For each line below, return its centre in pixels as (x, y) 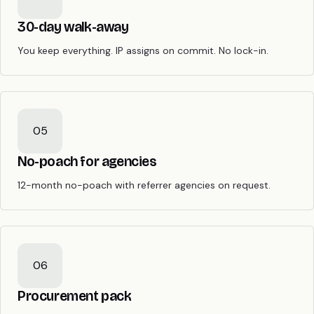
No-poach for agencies (87, 162)
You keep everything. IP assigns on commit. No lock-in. (143, 51)
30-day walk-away (73, 27)
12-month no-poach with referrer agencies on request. (144, 185)
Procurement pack (75, 296)
